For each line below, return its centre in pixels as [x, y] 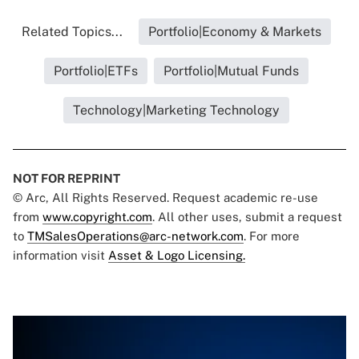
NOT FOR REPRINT [67, 179]
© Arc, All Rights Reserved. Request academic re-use [165, 198]
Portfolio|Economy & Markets [235, 32]
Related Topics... [72, 32]
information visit [61, 256]
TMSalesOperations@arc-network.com [135, 236]
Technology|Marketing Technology [176, 111]
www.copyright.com [97, 217]
